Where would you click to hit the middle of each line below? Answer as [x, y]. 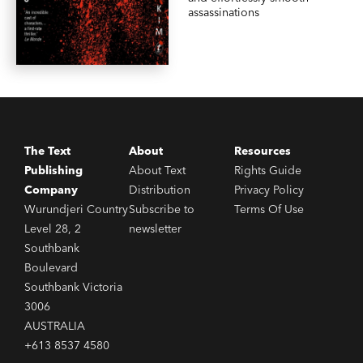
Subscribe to [162, 209]
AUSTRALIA [55, 326]
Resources [262, 151]
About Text [158, 170]
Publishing [53, 170]
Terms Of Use [269, 209]
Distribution [160, 190]
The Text [47, 151]
